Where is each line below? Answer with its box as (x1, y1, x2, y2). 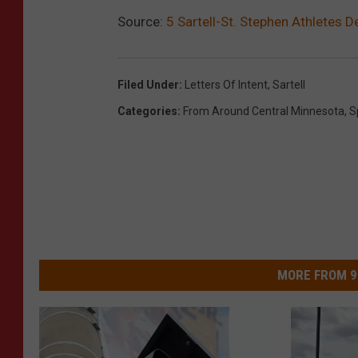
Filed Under (117, 78, 179, 92)
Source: (117, 14, 166, 30)
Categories (117, 105, 177, 118)
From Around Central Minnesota (183, 105, 344, 118)
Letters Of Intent (185, 78, 268, 92)
